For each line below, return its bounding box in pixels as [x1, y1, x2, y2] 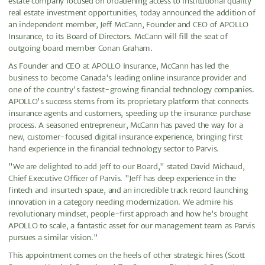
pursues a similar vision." [8, 232, 98, 243]
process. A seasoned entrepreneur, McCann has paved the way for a [8, 119, 244, 130]
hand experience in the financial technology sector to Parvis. [8, 143, 219, 154]
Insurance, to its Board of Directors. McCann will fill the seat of [8, 31, 228, 41]
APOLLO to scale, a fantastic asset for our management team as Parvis [8, 220, 255, 231]
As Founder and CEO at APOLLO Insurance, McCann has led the [8, 60, 229, 71]
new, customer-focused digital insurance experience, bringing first [8, 131, 243, 142]
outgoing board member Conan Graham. [8, 43, 153, 53]
